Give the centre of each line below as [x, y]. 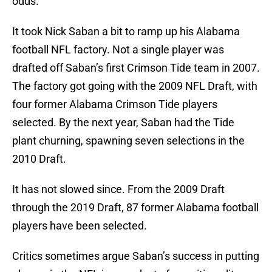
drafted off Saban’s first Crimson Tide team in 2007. [136, 68]
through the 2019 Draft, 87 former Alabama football [135, 208]
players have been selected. [80, 226]
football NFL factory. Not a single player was [118, 50]
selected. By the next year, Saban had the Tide [123, 123]
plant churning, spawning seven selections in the [128, 141]
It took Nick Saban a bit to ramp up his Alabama [126, 32]
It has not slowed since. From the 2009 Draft [118, 189]
